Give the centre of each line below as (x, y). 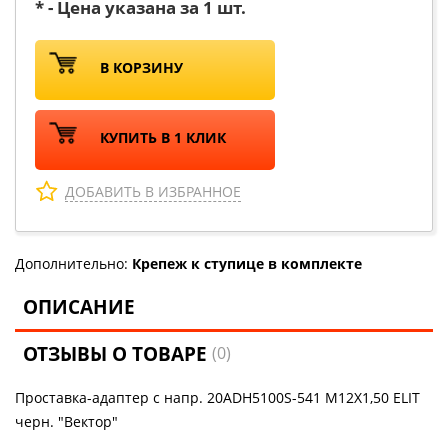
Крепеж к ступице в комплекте (247, 263)
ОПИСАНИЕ (79, 307)
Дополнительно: (73, 263)
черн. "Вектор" (66, 421)
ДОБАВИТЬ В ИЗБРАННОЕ (153, 191)
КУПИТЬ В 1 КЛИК (163, 137)
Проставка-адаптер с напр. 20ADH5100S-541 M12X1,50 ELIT (217, 397)
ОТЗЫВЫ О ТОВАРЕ (118, 354)
